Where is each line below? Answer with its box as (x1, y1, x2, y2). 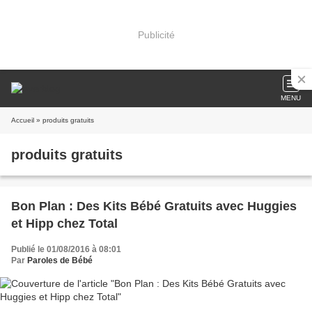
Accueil (11, 116, 34, 124)
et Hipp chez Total (11, 217, 118, 231)
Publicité (137, 29, 175, 40)
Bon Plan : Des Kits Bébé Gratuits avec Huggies (11, 199, 297, 213)
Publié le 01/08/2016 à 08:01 (11, 244, 121, 254)
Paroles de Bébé (27, 256, 93, 265)
